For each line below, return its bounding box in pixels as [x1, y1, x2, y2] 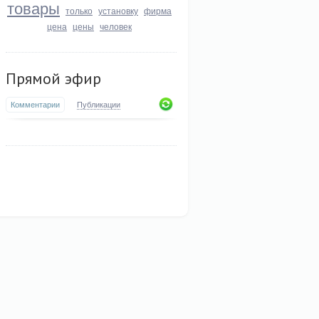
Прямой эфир [6, 68, 101, 88]
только [66, 4, 93, 16]
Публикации [77, 98, 120, 110]
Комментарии [11, 98, 60, 110]
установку [98, 4, 138, 16]
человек [100, 20, 132, 32]
